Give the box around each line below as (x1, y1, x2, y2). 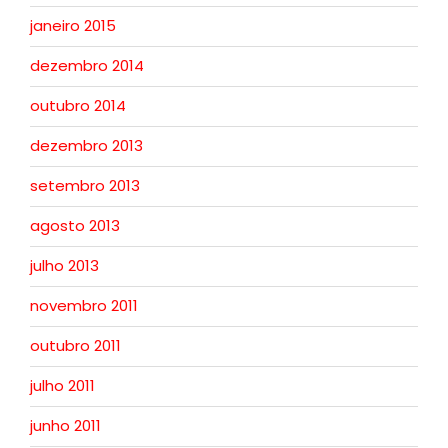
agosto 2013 (30, 215, 120, 237)
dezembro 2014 (30, 55, 144, 77)
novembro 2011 (30, 295, 138, 317)
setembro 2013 (30, 175, 140, 197)
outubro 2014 (30, 95, 126, 117)
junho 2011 (30, 415, 101, 437)
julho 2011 (30, 375, 95, 397)
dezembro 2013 (30, 135, 143, 157)
